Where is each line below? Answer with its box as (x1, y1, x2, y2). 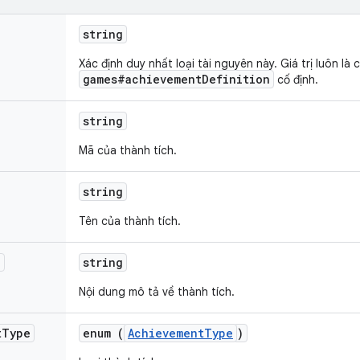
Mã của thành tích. (79, 143, 177, 157)
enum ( (83, 325, 124, 341)
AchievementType (128, 325, 233, 341)
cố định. (274, 72, 318, 87)
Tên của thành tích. (79, 214, 181, 228)
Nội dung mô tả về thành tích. (79, 284, 235, 299)
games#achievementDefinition (83, 72, 270, 87)
